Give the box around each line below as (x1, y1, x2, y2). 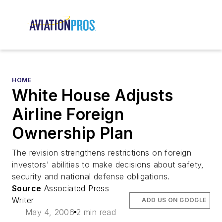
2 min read (76, 207, 116, 218)
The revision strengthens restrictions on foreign (12, 148, 192, 158)
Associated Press (41, 183, 110, 194)
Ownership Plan (12, 123, 133, 143)
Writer (12, 195, 34, 206)
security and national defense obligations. (12, 171, 170, 182)
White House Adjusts (12, 86, 173, 106)
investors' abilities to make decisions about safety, (12, 160, 204, 170)
